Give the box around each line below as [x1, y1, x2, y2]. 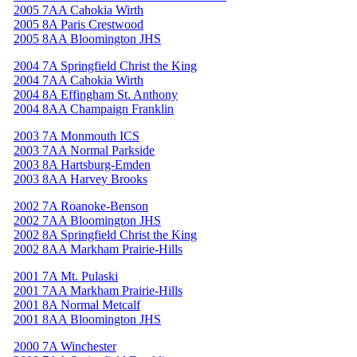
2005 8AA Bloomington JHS [14, 31, 161, 45]
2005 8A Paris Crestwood [14, 17, 143, 31]
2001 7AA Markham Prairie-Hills [14, 283, 182, 297]
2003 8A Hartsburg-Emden [14, 157, 151, 171]
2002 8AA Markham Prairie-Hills [14, 241, 182, 256]
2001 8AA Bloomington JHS [14, 312, 161, 326]
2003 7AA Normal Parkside [14, 143, 155, 157]
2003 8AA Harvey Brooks [14, 171, 147, 186]
